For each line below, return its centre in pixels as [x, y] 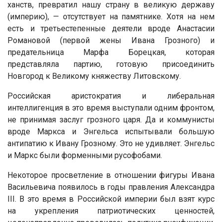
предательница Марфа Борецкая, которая [111, 52]
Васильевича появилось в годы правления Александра [111, 187]
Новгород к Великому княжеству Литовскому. [94, 76]
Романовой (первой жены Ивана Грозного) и [111, 40]
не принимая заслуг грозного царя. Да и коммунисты [111, 119]
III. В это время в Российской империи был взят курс [111, 199]
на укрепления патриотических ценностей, [111, 211]
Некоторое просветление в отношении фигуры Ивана [111, 175]
